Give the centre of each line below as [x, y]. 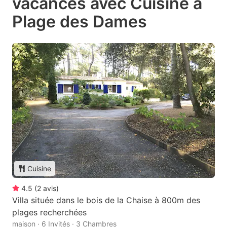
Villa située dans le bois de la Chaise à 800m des [106, 200]
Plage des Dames [80, 21]
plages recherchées [49, 213]
